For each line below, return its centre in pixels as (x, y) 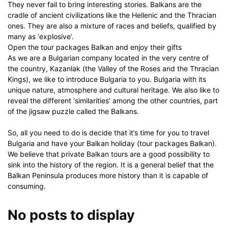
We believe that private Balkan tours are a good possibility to (109, 154)
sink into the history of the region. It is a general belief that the (111, 165)
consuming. (27, 186)
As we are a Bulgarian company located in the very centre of (108, 58)
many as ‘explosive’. (41, 36)
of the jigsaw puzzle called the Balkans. (73, 111)
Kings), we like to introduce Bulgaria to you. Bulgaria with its (107, 79)
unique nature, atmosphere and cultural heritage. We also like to (113, 90)
